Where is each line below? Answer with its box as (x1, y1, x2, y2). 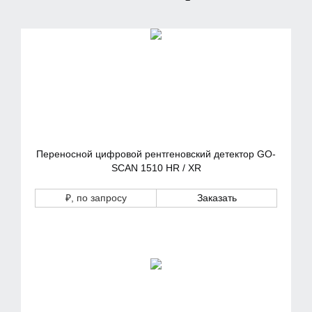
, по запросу (70, 192, 127, 203)
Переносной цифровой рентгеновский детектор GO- (36, 148, 276, 159)
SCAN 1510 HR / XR (111, 162, 201, 173)
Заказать (196, 192, 237, 203)
